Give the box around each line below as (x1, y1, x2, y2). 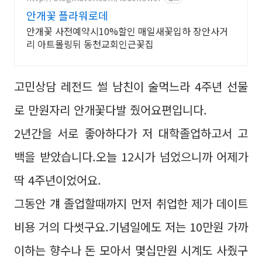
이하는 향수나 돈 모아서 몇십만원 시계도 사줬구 (14, 242, 248, 258)
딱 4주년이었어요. (14, 171, 101, 188)
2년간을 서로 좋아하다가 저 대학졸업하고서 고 (14, 125, 248, 142)
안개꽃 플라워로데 (26, 8, 108, 23)
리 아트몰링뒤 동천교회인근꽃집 (26, 37, 154, 51)
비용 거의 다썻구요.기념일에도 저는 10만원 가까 (14, 218, 248, 235)
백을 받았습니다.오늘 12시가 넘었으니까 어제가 (14, 148, 248, 165)
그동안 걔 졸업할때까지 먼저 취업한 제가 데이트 (14, 195, 248, 212)
